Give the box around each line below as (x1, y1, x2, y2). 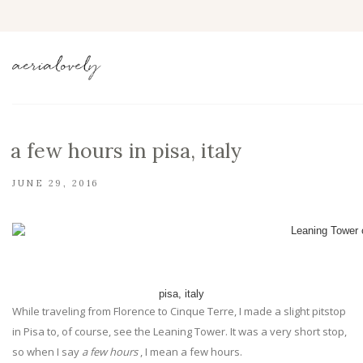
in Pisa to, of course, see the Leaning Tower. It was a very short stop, (12, 324, 347, 339)
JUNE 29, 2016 (12, 177, 100, 189)
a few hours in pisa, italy (11, 138, 241, 164)
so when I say (12, 344, 82, 359)
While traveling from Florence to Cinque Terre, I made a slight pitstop (12, 304, 346, 318)
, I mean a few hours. (138, 344, 242, 359)
